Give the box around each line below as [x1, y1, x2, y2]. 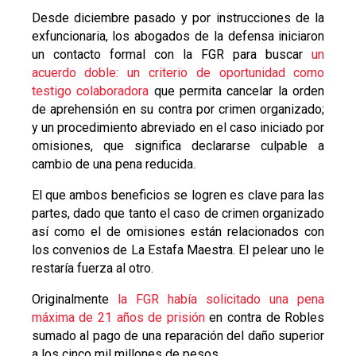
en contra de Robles [204, 310, 325, 326]
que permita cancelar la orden [149, 83, 325, 99]
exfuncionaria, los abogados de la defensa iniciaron [31, 29, 325, 44]
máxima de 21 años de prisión [31, 310, 205, 326]
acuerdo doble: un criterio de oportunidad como [31, 65, 325, 81]
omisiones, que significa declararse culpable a [31, 138, 325, 154]
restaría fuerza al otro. [31, 261, 153, 277]
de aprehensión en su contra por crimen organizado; [31, 102, 325, 118]
